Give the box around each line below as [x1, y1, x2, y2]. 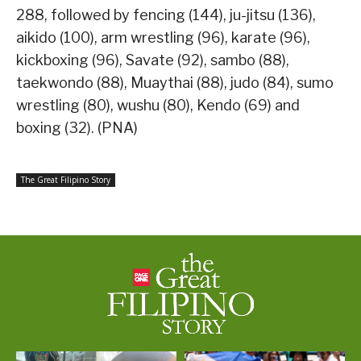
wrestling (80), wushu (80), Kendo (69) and [16, 97, 300, 114]
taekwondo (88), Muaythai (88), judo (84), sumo [16, 74, 334, 92]
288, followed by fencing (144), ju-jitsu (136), [16, 6, 316, 24]
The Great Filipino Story [21, 174, 110, 186]
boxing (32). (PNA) [16, 119, 138, 137]
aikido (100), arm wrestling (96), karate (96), [16, 29, 310, 47]
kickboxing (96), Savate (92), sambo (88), [16, 52, 289, 69]
